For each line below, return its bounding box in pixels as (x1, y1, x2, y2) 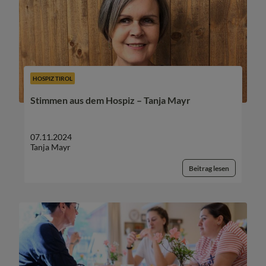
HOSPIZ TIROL (33, 75, 72, 82)
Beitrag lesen (189, 164, 229, 173)
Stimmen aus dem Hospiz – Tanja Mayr (30, 94, 191, 106)
